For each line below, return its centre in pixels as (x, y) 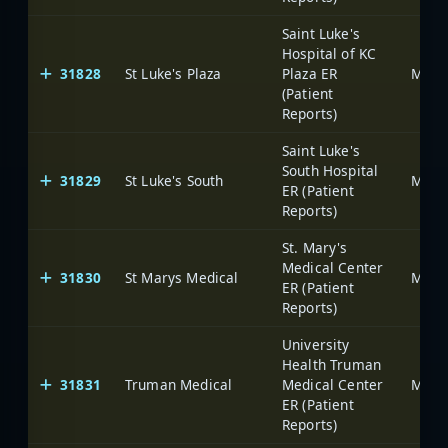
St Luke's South (174, 180)
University (316, 344)
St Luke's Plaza (173, 73)
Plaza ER (310, 73)
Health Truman (332, 364)
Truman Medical (179, 384)
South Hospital (330, 170)
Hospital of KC (329, 53)
